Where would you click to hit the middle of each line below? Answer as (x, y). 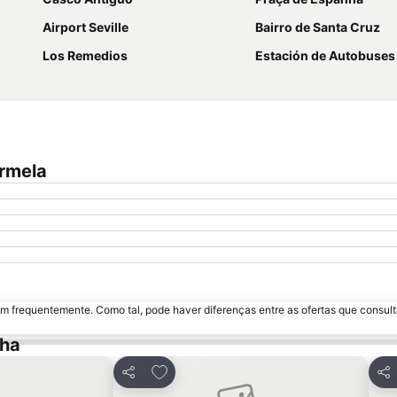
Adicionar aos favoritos (228, 370)
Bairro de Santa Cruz (318, 27)
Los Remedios (85, 56)
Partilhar (146, 380)
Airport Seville (86, 27)
